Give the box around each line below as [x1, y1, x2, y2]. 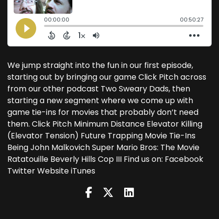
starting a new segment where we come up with [7, 95, 193, 107]
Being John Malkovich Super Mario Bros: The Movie [7, 142, 199, 153]
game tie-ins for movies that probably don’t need [7, 107, 198, 118]
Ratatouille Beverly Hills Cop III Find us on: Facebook [7, 153, 203, 165]
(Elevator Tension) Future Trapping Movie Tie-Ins [7, 130, 196, 142]
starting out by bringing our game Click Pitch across [7, 71, 206, 83]
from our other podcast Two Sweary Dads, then [7, 83, 190, 95]
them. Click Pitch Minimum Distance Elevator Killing [7, 118, 202, 130]
